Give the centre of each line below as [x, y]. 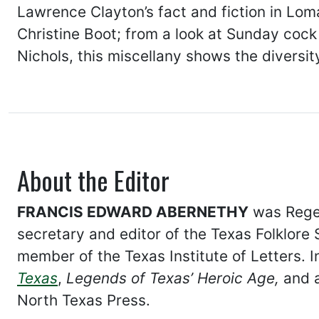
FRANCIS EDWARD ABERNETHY [133, 211]
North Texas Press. [84, 300]
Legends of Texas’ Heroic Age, [173, 278]
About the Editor [93, 179]
